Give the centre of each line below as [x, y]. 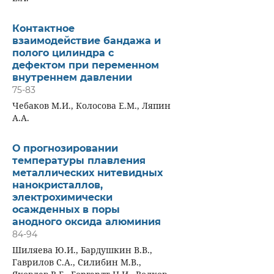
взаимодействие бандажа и [86, 40]
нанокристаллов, [57, 185]
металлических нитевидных [87, 172]
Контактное [43, 28]
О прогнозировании [65, 148]
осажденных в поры [66, 209]
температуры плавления [79, 160]
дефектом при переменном [85, 65]
